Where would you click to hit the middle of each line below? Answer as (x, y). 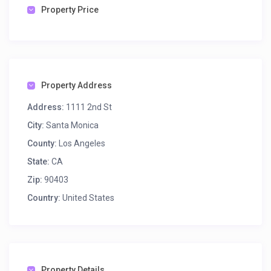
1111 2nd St (88, 107)
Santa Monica (73, 126)
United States (88, 198)
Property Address (77, 86)
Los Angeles (81, 144)
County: (42, 144)
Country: (44, 198)
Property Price (70, 10)
